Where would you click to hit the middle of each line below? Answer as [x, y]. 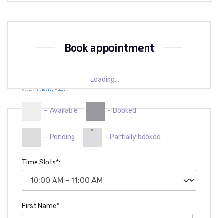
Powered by [32, 90]
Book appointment [109, 47]
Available [64, 111]
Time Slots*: [41, 163]
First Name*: [41, 206]
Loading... [105, 79]
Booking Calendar [56, 90]
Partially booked [135, 137]
